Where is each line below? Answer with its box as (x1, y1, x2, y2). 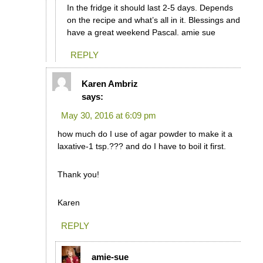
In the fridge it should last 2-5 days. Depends (66, 3, 233, 13)
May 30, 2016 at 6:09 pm (60, 110, 156, 120)
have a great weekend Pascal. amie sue (66, 28, 215, 38)
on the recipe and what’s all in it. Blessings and (66, 15, 240, 25)
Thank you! (57, 169, 99, 179)
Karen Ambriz (82, 78, 139, 89)
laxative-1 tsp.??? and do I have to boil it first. (57, 141, 226, 151)
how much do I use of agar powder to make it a (57, 129, 232, 139)
